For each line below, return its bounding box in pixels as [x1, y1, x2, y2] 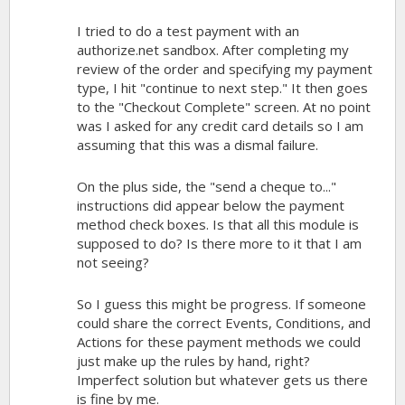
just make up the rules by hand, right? [77, 351, 311, 370]
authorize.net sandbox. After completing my [77, 40, 350, 59]
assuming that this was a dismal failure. [77, 135, 319, 154]
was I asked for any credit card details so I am [77, 116, 364, 135]
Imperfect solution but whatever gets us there [77, 370, 369, 389]
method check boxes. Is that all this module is [77, 214, 360, 233]
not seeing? [77, 252, 150, 271]
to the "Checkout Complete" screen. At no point [77, 97, 372, 116]
